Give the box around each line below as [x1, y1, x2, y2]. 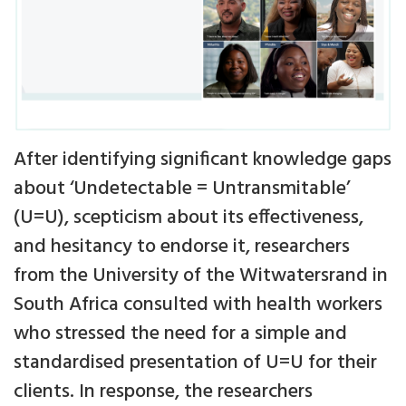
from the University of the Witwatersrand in [14, 259, 388, 292]
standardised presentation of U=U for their [14, 346, 377, 379]
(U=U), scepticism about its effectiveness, [14, 201, 363, 234]
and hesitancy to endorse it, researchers [14, 230, 350, 263]
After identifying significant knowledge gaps [14, 143, 391, 176]
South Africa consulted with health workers [14, 288, 382, 321]
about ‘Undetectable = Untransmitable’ [14, 172, 350, 205]
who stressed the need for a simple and [14, 317, 347, 350]
